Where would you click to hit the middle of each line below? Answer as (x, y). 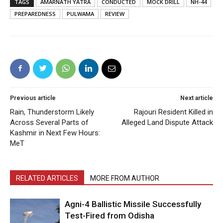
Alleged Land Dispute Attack (167, 122)
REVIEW (115, 13)
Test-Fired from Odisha (110, 215)
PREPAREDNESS (35, 13)
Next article (197, 98)
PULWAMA (80, 13)
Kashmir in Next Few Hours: (55, 133)
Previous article (33, 98)
